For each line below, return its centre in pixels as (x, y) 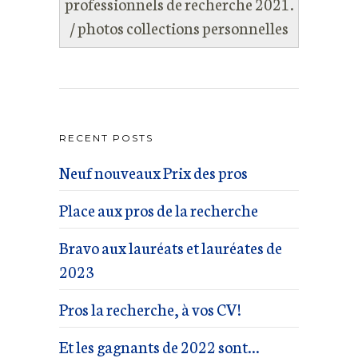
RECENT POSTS (106, 138)
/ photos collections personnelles (179, 27)
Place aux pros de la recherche (159, 209)
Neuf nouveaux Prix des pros (153, 172)
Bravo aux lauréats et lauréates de (171, 247)
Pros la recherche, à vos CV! (150, 308)
